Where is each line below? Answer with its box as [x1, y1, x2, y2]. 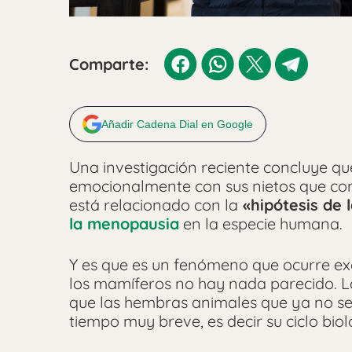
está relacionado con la [69, 194, 238, 214]
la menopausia [69, 213, 179, 233]
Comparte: [69, 53, 148, 74]
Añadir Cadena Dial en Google [101, 117, 253, 130]
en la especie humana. [183, 213, 343, 233]
